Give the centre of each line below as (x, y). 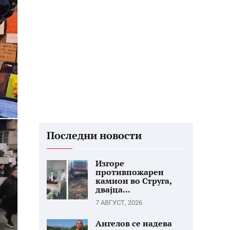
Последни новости (94, 135)
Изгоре (110, 163)
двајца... (113, 189)
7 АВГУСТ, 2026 (119, 203)
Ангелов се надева (134, 223)
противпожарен (130, 172)
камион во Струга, (133, 181)
